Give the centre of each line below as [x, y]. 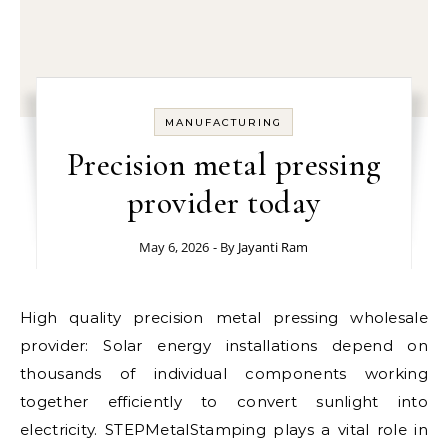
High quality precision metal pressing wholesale [27, 317]
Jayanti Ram [273, 247]
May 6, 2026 [174, 247]
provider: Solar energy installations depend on [224, 345]
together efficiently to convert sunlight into [224, 401]
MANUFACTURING [224, 122]
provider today [223, 202]
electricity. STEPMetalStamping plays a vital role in [224, 429]
